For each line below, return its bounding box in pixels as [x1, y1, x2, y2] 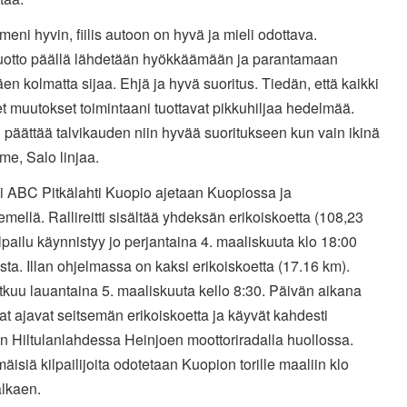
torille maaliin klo [239, 353, 349, 375]
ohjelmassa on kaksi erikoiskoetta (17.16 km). [56, 255, 350, 277]
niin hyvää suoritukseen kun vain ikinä [134, 122, 380, 144]
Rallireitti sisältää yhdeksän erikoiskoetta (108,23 [47, 206, 363, 228]
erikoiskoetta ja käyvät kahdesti [126, 304, 328, 326]
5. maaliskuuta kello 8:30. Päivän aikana [101, 280, 362, 302]
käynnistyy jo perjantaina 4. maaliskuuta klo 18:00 [36, 231, 357, 253]
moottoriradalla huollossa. [186, 329, 353, 351]
